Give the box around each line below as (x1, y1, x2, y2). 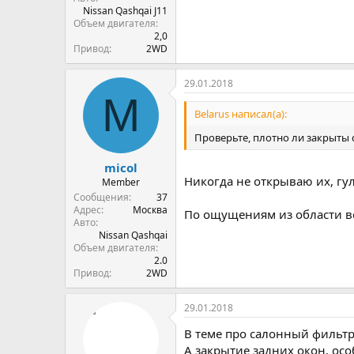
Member (101, 175, 140, 189)
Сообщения (73, 190, 129, 204)
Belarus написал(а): (194, 107, 287, 121)
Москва (133, 202, 168, 217)
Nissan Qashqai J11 (83, 4, 168, 17)
